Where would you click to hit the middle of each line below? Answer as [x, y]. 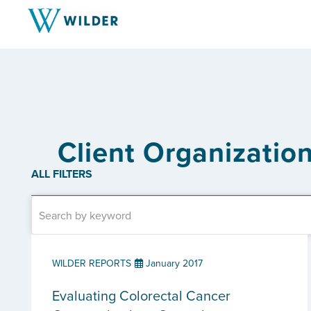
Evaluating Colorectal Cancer [141, 295]
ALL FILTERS [62, 174]
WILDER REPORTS [92, 263]
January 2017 [173, 263]
